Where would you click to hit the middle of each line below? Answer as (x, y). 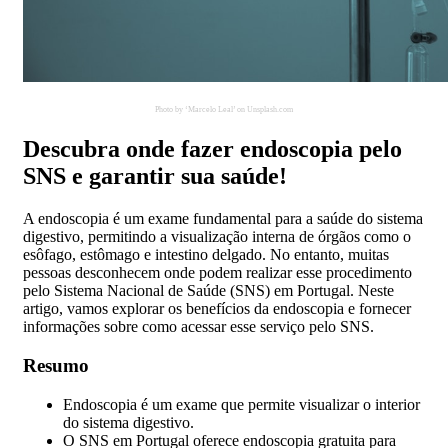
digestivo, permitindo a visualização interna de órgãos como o (217, 237)
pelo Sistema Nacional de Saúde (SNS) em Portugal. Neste (208, 291)
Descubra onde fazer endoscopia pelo (212, 149)
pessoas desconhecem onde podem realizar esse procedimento (217, 273)
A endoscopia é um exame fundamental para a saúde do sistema (223, 219)
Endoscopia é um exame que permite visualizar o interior (241, 404)
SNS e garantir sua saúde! (155, 176)
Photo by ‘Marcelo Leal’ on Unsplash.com (224, 110)
